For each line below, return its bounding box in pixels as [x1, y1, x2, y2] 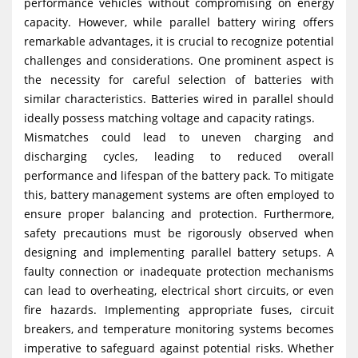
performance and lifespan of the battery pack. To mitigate [24, 167, 334, 183]
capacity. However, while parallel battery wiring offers [24, 14, 334, 30]
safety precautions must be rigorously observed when [24, 225, 334, 241]
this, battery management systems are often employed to [24, 186, 334, 202]
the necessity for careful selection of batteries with [24, 71, 334, 87]
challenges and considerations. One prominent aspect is [24, 52, 334, 68]
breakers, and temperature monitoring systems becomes [24, 320, 334, 336]
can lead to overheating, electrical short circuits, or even [24, 282, 334, 298]
